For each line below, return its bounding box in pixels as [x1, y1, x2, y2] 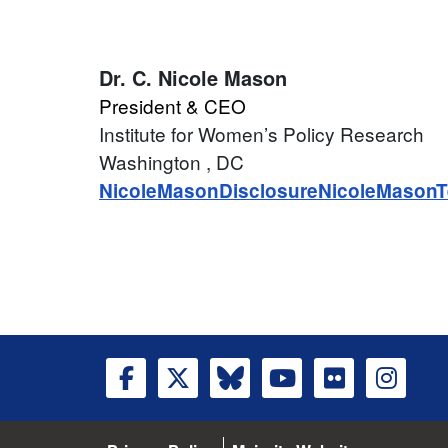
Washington [99, 148, 206, 176]
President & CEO [99, 92, 246, 120]
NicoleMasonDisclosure [99, 177, 318, 205]
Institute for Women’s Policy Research [99, 120, 424, 148]
